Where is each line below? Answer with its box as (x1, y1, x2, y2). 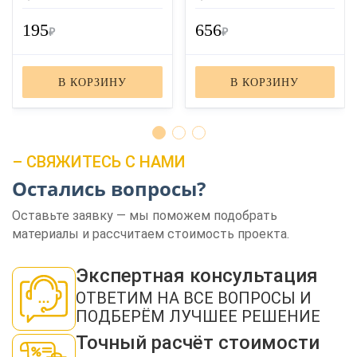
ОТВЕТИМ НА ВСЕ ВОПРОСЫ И (76, 288, 312, 308)
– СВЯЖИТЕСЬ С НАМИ (12, 152, 186, 171)
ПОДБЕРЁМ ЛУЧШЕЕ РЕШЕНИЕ (76, 307, 320, 326)
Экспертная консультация (76, 265, 318, 287)
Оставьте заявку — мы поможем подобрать (12, 208, 277, 223)
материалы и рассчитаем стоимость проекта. (12, 226, 289, 241)
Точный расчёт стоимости (76, 331, 320, 354)
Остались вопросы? (12, 175, 206, 202)
